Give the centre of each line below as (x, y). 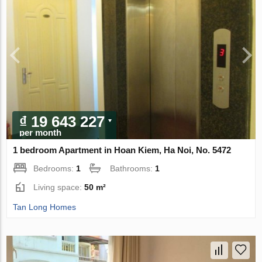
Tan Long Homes (45, 207)
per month (41, 132)
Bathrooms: (133, 168)
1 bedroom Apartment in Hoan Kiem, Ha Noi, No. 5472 (122, 150)
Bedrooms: (55, 168)
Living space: (59, 187)
